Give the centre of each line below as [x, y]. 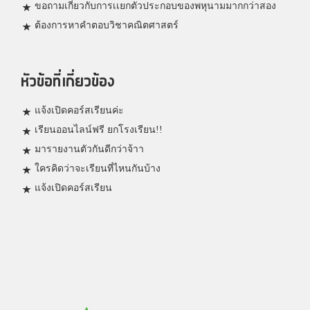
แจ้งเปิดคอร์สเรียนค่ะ [79, 111]
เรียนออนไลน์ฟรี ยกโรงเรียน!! [99, 130]
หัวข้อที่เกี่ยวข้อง [68, 82]
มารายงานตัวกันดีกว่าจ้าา [89, 149]
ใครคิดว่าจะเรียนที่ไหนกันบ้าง [98, 169]
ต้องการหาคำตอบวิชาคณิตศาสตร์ [107, 26]
